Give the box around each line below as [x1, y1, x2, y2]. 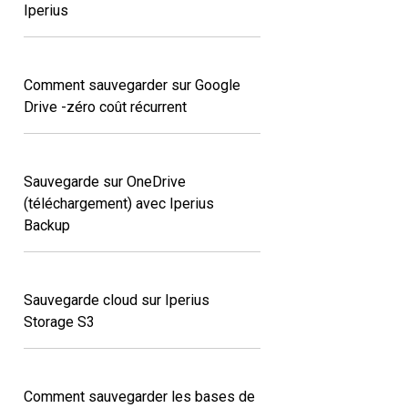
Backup [24, 216, 70, 234]
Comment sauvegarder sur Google [24, 76, 240, 94]
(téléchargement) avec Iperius [24, 194, 214, 212]
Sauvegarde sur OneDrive [24, 172, 186, 190]
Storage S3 [24, 312, 95, 331]
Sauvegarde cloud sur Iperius [24, 291, 209, 309]
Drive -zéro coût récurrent [24, 97, 187, 116]
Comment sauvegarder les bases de [24, 387, 255, 405]
